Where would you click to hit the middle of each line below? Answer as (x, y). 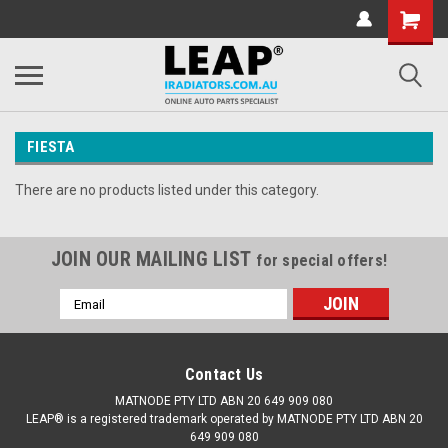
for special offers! (322, 260)
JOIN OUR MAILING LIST (153, 259)
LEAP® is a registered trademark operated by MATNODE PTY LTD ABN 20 (224, 419)
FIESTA (51, 147)
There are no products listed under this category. (167, 190)
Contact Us (224, 374)
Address (86, 319)
